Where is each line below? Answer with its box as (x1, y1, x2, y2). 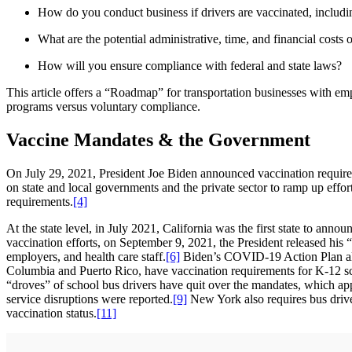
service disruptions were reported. (6, 292, 173, 306)
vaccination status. (6, 306, 97, 321)
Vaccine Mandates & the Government (6, 130, 310, 151)
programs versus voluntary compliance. (6, 100, 200, 114)
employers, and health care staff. (6, 250, 166, 264)
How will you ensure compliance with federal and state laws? (38, 59, 342, 73)
